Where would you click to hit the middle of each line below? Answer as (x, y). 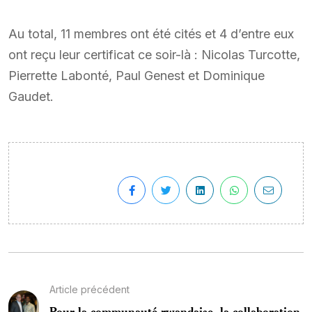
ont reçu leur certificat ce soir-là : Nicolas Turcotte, (154, 54)
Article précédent (89, 289)
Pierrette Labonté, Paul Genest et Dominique (136, 75)
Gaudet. (31, 96)
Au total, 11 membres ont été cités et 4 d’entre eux (151, 33)
